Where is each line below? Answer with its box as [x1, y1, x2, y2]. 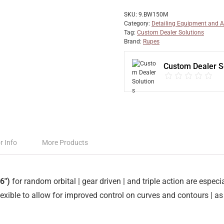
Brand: [124, 38, 143, 45]
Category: [124, 20, 151, 27]
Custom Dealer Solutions [137, 29, 204, 36]
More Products [42, 138, 88, 146]
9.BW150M [138, 11, 168, 18]
